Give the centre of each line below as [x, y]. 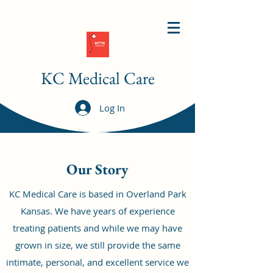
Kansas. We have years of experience [97, 211]
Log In [112, 108]
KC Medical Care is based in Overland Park [97, 194]
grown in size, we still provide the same [97, 245]
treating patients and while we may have [97, 228]
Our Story [97, 169]
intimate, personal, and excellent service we [97, 262]
